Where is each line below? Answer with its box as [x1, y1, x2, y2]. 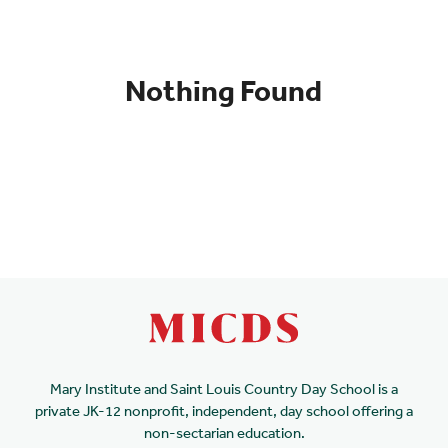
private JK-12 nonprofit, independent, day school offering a [35, 401, 413, 420]
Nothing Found [125, 72, 323, 108]
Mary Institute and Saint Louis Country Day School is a [50, 379, 398, 398]
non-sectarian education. [143, 423, 305, 442]
